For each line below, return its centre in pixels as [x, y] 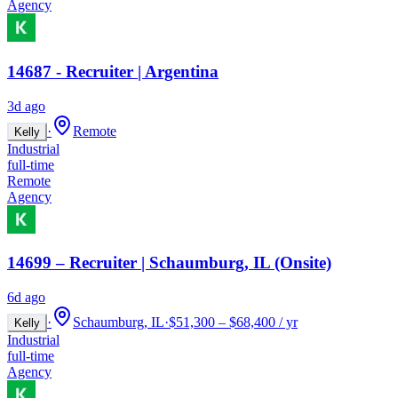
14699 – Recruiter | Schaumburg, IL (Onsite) [169, 263]
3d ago [26, 106]
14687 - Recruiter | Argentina [113, 72]
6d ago [26, 298]
